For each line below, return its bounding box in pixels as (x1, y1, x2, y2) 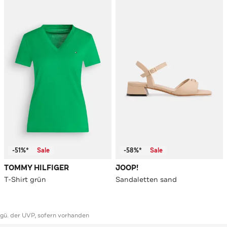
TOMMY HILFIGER (4, 163, 69, 173)
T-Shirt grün (4, 175, 46, 184)
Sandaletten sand (116, 175, 177, 184)
